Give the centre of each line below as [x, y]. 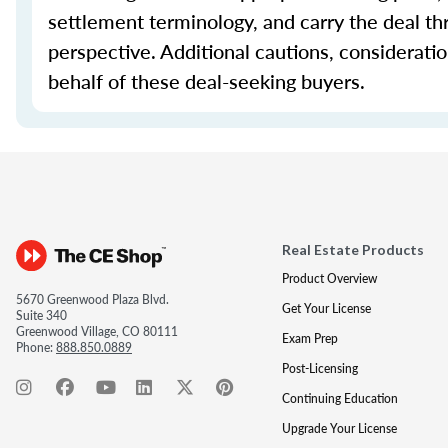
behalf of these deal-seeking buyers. [211, 81]
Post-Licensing [319, 368]
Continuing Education [339, 398]
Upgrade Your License [339, 428]
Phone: [36, 347]
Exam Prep [309, 338]
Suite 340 [41, 315]
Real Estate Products [352, 249]
